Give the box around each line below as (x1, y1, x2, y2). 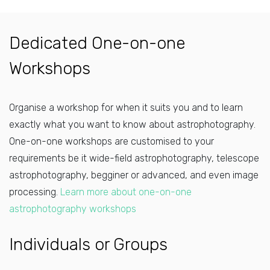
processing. (9, 186, 60, 198)
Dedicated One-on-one (9, 33, 185, 53)
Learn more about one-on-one (60, 186, 192, 198)
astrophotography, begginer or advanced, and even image (9, 169, 259, 181)
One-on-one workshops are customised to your (9, 136, 214, 147)
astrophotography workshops (9, 203, 136, 215)
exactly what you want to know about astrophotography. (9, 119, 256, 130)
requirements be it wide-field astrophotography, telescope (9, 152, 259, 164)
